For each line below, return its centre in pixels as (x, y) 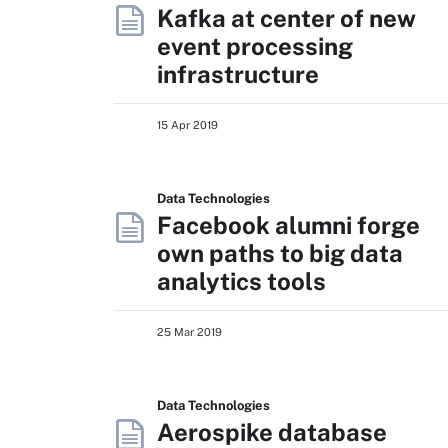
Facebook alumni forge (288, 225)
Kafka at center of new (286, 18)
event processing (255, 46)
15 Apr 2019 (187, 125)
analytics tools (241, 281)
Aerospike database (272, 432)
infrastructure (238, 74)
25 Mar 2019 (189, 332)
